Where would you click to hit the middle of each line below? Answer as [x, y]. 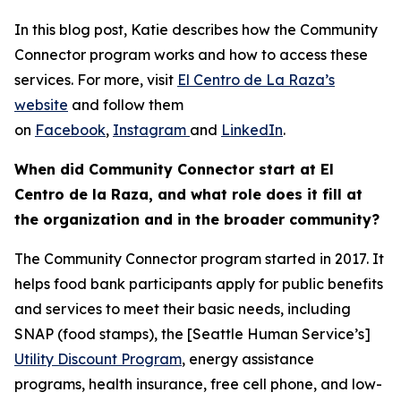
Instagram [151, 130]
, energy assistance [248, 359]
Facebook [70, 130]
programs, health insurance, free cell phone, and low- [198, 384]
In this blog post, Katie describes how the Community [196, 30]
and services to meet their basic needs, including [183, 309]
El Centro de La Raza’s [256, 80]
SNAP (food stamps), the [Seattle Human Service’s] [192, 334]
